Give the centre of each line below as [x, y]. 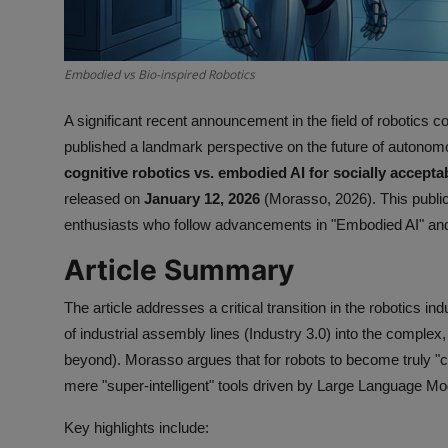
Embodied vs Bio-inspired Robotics [159, 75]
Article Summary [179, 270]
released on [104, 199]
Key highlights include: [136, 428]
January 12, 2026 [202, 199]
